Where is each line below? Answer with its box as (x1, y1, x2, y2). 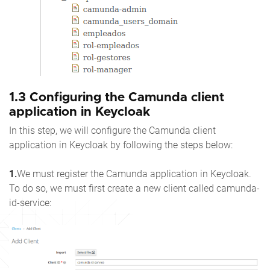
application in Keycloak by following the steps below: (9, 139, 233, 151)
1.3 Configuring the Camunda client (9, 91, 224, 104)
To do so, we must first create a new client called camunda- (9, 183, 260, 195)
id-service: (9, 197, 51, 209)
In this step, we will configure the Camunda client (9, 125, 216, 137)
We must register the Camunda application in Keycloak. (17, 168, 251, 180)
